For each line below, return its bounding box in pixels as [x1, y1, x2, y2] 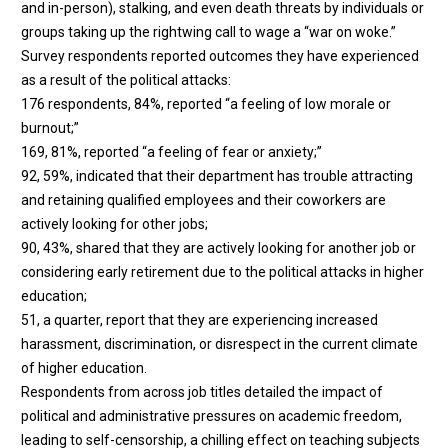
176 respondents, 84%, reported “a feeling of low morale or [21, 95, 391, 112]
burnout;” [21, 119, 82, 136]
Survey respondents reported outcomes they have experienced [21, 47, 419, 64]
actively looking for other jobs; [21, 215, 211, 232]
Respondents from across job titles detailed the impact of [21, 383, 383, 400]
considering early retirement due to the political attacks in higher [21, 263, 424, 280]
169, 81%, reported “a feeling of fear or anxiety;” [21, 143, 325, 160]
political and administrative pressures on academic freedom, [21, 407, 402, 424]
